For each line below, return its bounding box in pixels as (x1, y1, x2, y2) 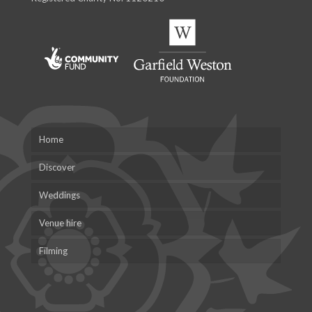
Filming (39, 245, 68, 256)
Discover (39, 162, 75, 173)
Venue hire (39, 217, 81, 228)
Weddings (39, 189, 80, 201)
